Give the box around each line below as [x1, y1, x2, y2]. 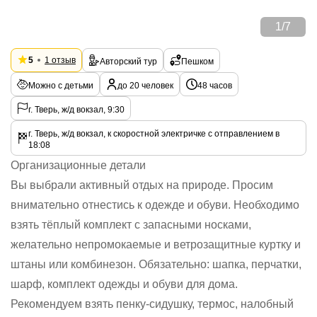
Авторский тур [100, 57, 157, 67]
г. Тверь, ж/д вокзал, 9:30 [28, 105, 125, 115]
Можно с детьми [28, 81, 93, 91]
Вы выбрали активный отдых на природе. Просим [11, 179, 273, 191]
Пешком [181, 57, 214, 67]
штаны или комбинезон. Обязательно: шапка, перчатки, [11, 258, 301, 270]
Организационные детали [11, 159, 146, 171]
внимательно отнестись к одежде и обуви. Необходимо [11, 199, 299, 211]
